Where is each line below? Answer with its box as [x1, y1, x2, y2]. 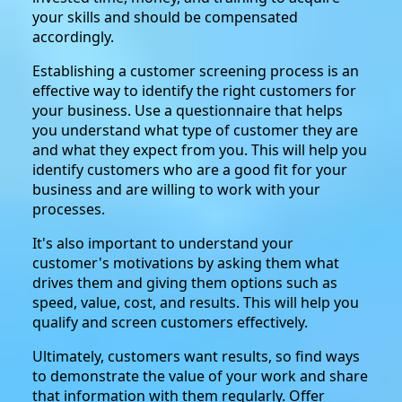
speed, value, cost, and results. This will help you [32, 292, 359, 312]
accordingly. [32, 26, 114, 47]
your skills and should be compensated [32, 6, 298, 27]
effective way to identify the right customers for [32, 80, 356, 100]
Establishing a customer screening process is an [32, 60, 359, 81]
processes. [32, 198, 105, 219]
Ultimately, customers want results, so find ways [32, 345, 360, 366]
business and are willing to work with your [32, 179, 320, 199]
